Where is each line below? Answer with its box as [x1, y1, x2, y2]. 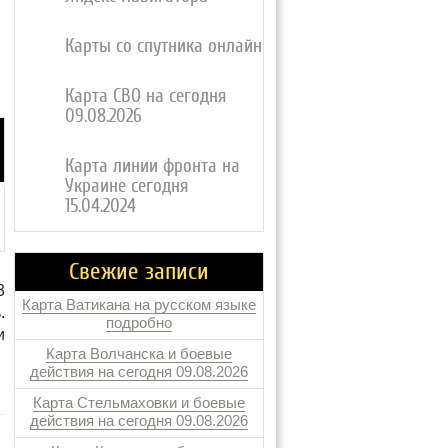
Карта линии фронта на [65, 155, 240, 177]
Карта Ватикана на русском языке [22, 296, 256, 313]
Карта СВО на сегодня [65, 85, 226, 107]
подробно [106, 314, 172, 331]
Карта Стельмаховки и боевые [33, 394, 245, 411]
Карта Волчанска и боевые [46, 345, 232, 362]
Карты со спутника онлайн [65, 35, 262, 57]
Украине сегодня [65, 175, 188, 197]
